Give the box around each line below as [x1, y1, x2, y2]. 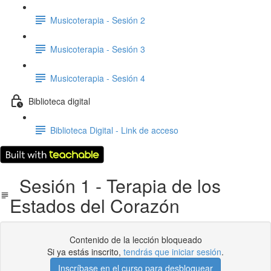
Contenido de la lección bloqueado [69, 233, 202, 246]
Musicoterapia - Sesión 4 [50, 71, 145, 84]
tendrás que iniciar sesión [123, 246, 221, 258]
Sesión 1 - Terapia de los [10, 172, 221, 198]
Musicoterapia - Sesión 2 [50, 13, 145, 26]
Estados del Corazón [10, 192, 180, 218]
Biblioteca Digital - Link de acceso [50, 123, 178, 136]
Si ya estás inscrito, [47, 246, 123, 258]
